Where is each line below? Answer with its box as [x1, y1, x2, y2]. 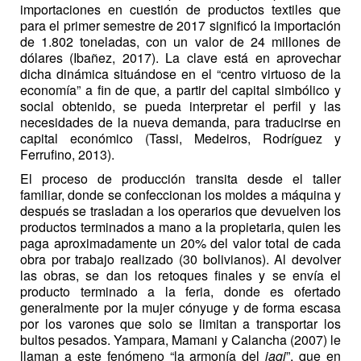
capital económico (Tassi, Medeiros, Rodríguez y [20, 128, 341, 147]
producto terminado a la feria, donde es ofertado [20, 282, 341, 301]
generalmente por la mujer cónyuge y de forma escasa [20, 298, 341, 317]
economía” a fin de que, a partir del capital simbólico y [20, 80, 341, 99]
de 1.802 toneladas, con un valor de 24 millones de [20, 31, 341, 51]
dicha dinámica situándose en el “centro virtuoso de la [20, 64, 341, 83]
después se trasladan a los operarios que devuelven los [20, 201, 341, 221]
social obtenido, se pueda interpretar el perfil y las [20, 96, 341, 115]
